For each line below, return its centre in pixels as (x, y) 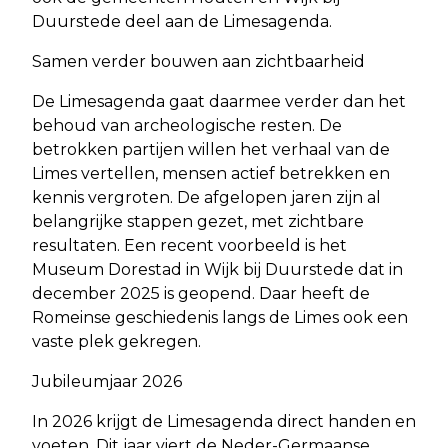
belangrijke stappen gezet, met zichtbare (198, 222)
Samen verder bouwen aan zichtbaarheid (198, 62)
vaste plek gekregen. (116, 342)
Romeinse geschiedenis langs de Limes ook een (220, 318)
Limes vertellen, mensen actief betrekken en (211, 174)
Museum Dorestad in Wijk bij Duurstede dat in (217, 270)
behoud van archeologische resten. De (187, 126)
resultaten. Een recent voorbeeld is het (189, 246)
